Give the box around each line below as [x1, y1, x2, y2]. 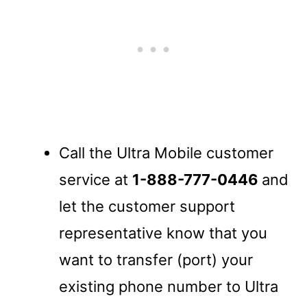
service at [59, 170, 132, 188]
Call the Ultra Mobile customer [59, 143, 273, 162]
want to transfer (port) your [59, 250, 253, 269]
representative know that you [59, 223, 267, 242]
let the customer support [59, 197, 235, 215]
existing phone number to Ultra [59, 277, 278, 295]
